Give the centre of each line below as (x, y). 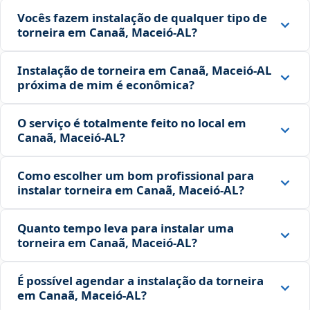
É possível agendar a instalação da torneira (140, 281)
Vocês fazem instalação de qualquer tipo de (142, 18)
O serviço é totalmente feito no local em (132, 123)
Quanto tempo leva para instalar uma (126, 228)
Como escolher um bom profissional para (136, 176)
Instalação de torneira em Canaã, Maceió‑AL (145, 71)
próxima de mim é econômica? (106, 85)
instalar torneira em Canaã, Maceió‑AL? (131, 190)
